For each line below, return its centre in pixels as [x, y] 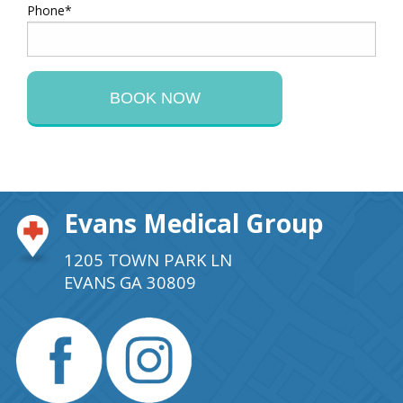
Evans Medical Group [194, 223]
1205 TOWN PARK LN [148, 260]
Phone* [49, 10]
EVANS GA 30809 [130, 282]
